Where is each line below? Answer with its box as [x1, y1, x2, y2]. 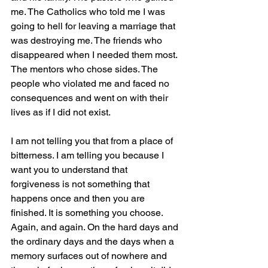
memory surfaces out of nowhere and [11, 249, 169, 261]
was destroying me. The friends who [11, 34, 165, 46]
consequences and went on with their [11, 92, 170, 103]
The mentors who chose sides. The [11, 63, 160, 75]
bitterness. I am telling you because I [11, 149, 166, 161]
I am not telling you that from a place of [11, 135, 175, 147]
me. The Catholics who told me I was [11, 5, 167, 17]
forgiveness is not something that [11, 178, 152, 190]
